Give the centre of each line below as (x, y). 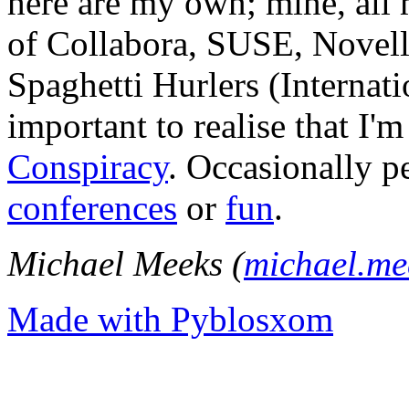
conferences (92, 208)
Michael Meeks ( (126, 264)
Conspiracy (88, 167)
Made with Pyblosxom (170, 320)
